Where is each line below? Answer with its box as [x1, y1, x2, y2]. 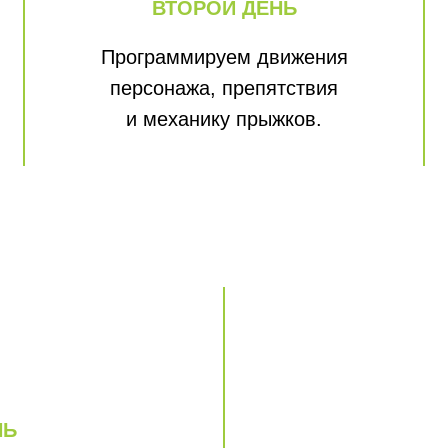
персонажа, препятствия [110, 77, 338, 99]
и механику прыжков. [126, 108, 322, 130]
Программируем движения [100, 46, 348, 68]
